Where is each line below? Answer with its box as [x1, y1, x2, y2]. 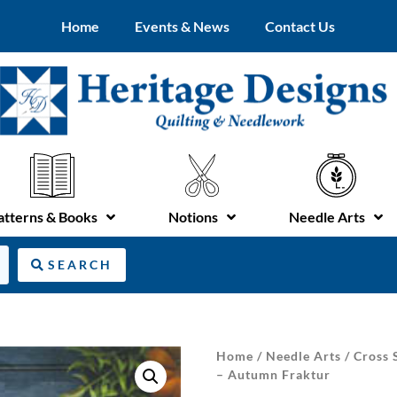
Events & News [135, 17, 230, 35]
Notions [168, 207, 218, 225]
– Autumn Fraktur [216, 366, 331, 382]
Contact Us [265, 17, 336, 35]
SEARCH [48, 256, 113, 272]
